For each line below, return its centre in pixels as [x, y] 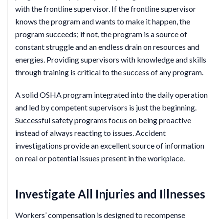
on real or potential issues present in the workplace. [100, 158]
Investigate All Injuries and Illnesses [110, 194]
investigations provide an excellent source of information [110, 145]
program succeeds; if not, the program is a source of [101, 34]
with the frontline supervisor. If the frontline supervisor [106, 9]
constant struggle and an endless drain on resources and [107, 47]
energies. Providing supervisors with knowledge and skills [111, 59]
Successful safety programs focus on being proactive [103, 120]
